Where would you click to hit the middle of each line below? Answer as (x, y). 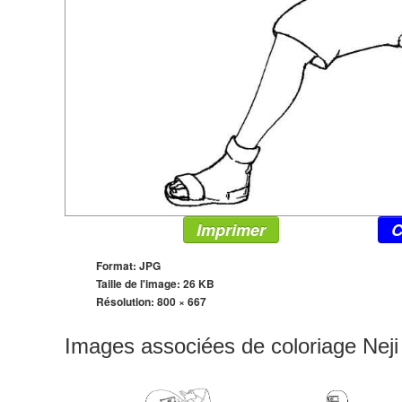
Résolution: (127, 302)
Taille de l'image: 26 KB (155, 284)
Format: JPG (128, 266)
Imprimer (231, 230)
